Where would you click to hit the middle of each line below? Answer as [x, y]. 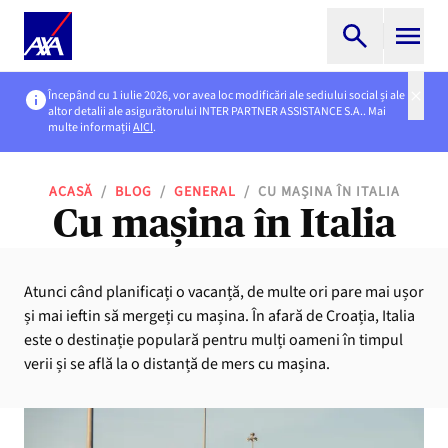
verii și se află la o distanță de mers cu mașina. [177, 364]
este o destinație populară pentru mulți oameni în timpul [213, 340]
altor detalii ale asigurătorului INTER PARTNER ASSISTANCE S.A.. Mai [217, 111]
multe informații [90, 127]
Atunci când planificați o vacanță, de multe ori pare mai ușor [224, 292]
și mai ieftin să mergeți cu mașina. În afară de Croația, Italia [219, 316]
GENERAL [204, 192]
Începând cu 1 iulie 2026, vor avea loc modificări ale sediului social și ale [226, 95]
